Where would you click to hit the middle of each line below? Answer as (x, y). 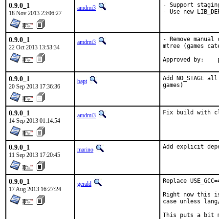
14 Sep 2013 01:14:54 (34, 121)
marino (85, 150)
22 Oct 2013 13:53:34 (34, 47)
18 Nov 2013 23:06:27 (35, 13)
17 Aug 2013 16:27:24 (35, 189)
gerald (84, 184)
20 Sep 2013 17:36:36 (34, 87)
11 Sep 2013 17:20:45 (34, 155)
